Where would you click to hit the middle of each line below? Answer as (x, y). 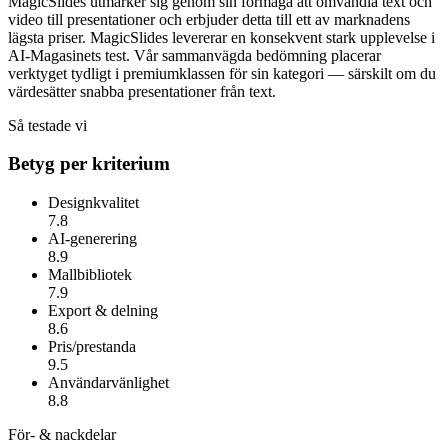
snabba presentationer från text (176, 91)
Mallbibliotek (90, 275)
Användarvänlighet (108, 383)
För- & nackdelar (62, 435)
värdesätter (44, 91)
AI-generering (92, 239)
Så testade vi (47, 125)
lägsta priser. (49, 37)
